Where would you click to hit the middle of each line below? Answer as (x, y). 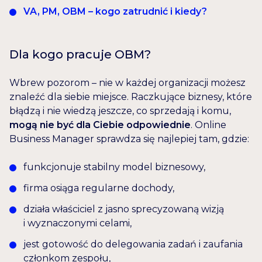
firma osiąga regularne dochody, (99, 188)
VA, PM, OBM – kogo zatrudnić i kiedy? (115, 12)
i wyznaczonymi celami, (77, 223)
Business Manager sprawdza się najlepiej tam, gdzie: (129, 139)
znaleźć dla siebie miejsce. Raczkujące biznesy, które (131, 97)
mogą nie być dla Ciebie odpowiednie (100, 125)
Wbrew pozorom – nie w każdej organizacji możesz (127, 83)
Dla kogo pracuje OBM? (80, 55)
